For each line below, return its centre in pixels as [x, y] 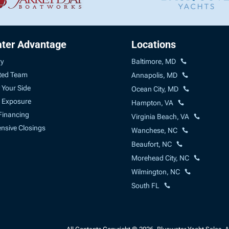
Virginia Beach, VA [161, 116]
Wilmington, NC [156, 171]
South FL [146, 185]
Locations [154, 44]
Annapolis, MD [155, 75]
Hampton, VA [153, 102]
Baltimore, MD [154, 61]
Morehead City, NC [161, 158]
